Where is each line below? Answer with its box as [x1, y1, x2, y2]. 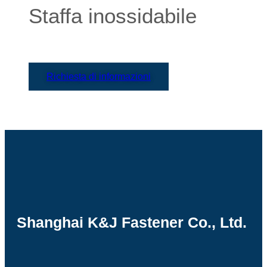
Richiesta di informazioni [46, 72, 151, 82]
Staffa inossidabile [29, 4, 197, 28]
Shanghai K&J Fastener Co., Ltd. [17, 214, 247, 231]
